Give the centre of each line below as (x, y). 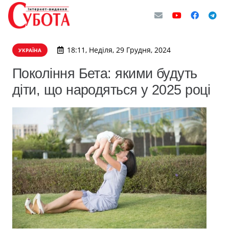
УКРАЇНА (30, 50)
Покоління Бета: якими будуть (105, 73)
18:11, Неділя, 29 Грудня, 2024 (119, 50)
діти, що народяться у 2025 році (111, 90)
